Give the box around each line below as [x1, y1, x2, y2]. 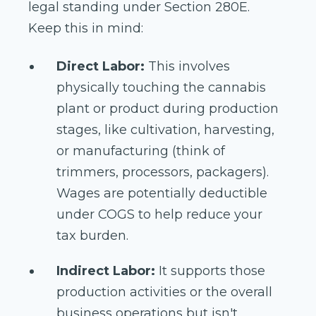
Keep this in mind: [28, 20, 147, 37]
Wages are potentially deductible [56, 186, 267, 202]
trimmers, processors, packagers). [56, 164, 269, 181]
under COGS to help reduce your [56, 207, 262, 223]
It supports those [155, 263, 265, 279]
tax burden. [56, 228, 128, 244]
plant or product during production [56, 101, 279, 117]
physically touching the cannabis [56, 80, 266, 96]
